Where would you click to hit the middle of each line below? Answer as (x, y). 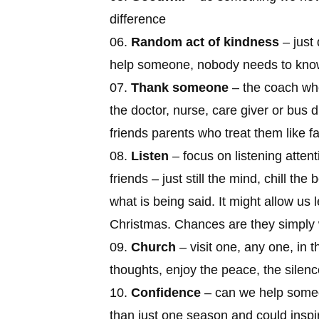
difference (138, 19)
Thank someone (180, 87)
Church (154, 247)
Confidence (168, 292)
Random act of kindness (205, 42)
